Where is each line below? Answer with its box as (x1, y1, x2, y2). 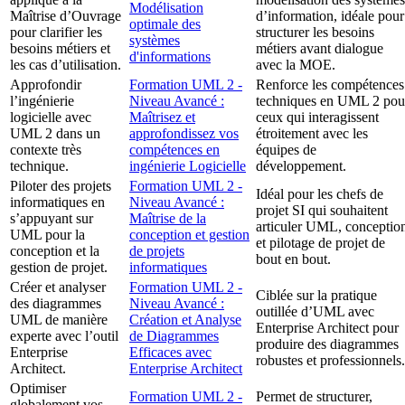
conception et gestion (129, 227, 250, 243)
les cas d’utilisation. (10, 57, 121, 73)
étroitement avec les (256, 126, 368, 142)
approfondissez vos (129, 126, 239, 142)
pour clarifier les (10, 24, 102, 41)
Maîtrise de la (129, 211, 206, 227)
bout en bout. (256, 251, 331, 268)
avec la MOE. (256, 57, 335, 73)
